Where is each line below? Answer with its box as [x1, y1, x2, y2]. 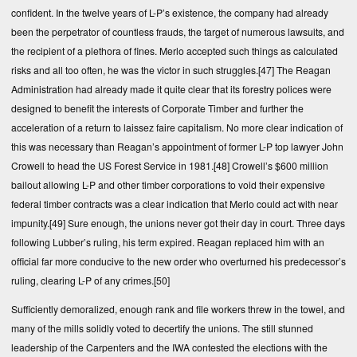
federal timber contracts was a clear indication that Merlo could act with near [11, 196, 338, 210]
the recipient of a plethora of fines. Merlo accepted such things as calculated [11, 43, 338, 57]
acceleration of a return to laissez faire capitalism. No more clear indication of [11, 120, 343, 134]
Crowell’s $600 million [229, 158, 328, 172]
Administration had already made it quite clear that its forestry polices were [11, 81, 331, 96]
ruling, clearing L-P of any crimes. [11, 273, 154, 287]
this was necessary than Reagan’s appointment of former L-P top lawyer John [11, 139, 343, 153]
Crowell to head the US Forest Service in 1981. [11, 158, 214, 172]
